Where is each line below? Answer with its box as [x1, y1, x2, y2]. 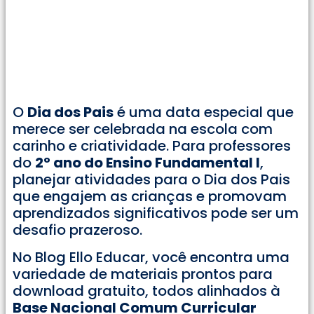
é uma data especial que [114, 102, 294, 123]
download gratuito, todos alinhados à [13, 280, 280, 301]
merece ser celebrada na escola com [13, 119, 273, 139]
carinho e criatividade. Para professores [13, 136, 291, 156]
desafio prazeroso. [13, 220, 142, 240]
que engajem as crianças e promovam [13, 186, 287, 207]
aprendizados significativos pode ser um [13, 203, 299, 224]
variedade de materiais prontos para [13, 264, 273, 284]
